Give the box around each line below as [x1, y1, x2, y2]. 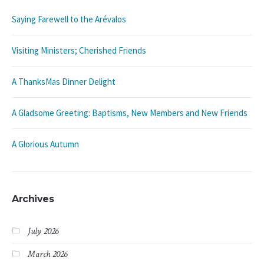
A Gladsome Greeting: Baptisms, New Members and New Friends [12, 107, 247, 119]
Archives [12, 193, 54, 205]
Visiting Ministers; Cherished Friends [12, 45, 146, 57]
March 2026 [28, 248, 67, 261]
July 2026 [28, 225, 58, 238]
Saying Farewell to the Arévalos [12, 14, 126, 25]
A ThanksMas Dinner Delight [12, 76, 115, 88]
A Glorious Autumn [12, 138, 79, 150]
